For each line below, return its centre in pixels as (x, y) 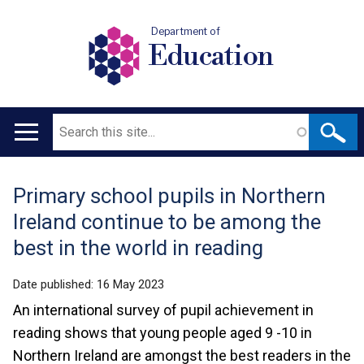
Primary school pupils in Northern (169, 196)
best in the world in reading (138, 248)
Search (71, 123)
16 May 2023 (130, 284)
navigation (52, 179)
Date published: (55, 284)
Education (211, 56)
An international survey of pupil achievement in (163, 310)
